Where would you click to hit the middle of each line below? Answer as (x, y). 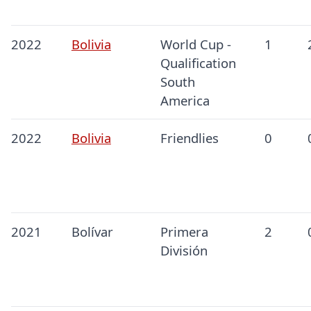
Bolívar (92, 232)
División (184, 251)
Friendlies (189, 138)
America (185, 101)
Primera (184, 232)
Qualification (198, 63)
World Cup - (195, 44)
